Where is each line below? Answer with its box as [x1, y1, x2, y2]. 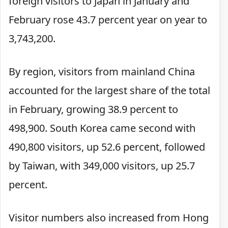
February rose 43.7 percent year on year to [9, 12, 207, 26]
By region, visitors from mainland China [9, 64, 195, 78]
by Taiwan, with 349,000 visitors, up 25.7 [9, 158, 195, 173]
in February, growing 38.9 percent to [9, 102, 178, 116]
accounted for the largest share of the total [9, 83, 210, 97]
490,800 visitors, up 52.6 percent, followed [9, 139, 205, 154]
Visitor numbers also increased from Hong [9, 210, 209, 224]
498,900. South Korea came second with [9, 121, 195, 135]
